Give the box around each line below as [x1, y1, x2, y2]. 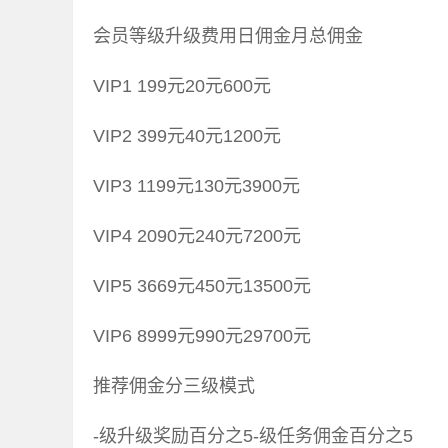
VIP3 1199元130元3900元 [93, 176, 300, 197]
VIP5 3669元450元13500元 [93, 276, 311, 297]
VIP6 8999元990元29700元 [93, 326, 311, 347]
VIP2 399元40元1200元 [93, 126, 281, 147]
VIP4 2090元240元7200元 [93, 226, 301, 247]
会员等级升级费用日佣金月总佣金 [93, 26, 363, 47]
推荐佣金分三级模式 [93, 376, 255, 397]
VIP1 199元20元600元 [93, 76, 271, 97]
